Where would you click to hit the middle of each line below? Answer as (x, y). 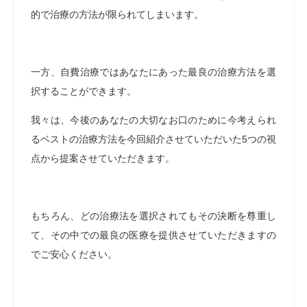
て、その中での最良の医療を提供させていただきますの (153, 235)
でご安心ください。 (74, 254)
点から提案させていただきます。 (103, 158)
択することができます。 (84, 91)
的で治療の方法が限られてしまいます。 (117, 14)
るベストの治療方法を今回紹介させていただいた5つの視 (153, 139)
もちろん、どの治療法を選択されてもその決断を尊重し (153, 216)
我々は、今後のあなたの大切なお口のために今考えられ (153, 120)
